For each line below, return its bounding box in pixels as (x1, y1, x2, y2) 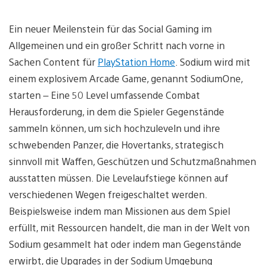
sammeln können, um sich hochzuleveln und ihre (9, 121, 220, 134)
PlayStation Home (98, 55, 175, 68)
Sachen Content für (9, 55, 98, 68)
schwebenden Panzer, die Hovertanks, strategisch (9, 138, 224, 151)
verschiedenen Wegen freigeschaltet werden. (9, 188, 207, 201)
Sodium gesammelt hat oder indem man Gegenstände (9, 237, 241, 250)
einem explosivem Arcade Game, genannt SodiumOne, (9, 72, 243, 85)
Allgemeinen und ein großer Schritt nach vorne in (9, 38, 225, 51)
